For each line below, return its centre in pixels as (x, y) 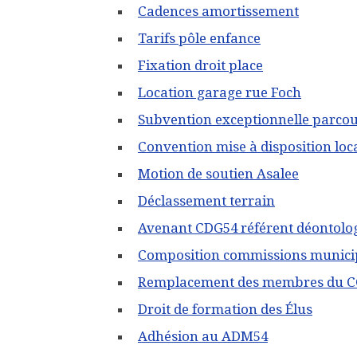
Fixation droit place (200, 65)
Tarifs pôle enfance (199, 38)
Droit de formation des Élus (225, 309)
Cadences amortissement (218, 11)
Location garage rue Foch (220, 92)
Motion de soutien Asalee (218, 173)
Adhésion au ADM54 (203, 336)
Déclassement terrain (206, 200)
